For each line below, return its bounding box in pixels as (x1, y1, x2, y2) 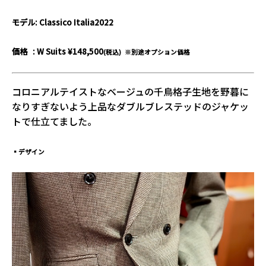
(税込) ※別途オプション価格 (103, 47, 190, 56)
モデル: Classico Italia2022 (12, 16, 113, 28)
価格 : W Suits (12, 45, 68, 57)
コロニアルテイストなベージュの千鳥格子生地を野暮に (12, 84, 249, 99)
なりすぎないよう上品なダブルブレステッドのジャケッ (12, 99, 249, 114)
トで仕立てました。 (12, 114, 97, 129)
